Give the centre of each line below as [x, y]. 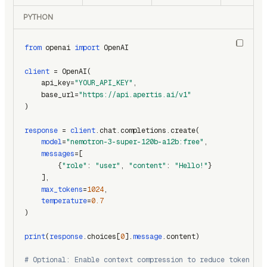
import [87, 48]
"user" [108, 165]
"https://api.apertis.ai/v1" [135, 95]
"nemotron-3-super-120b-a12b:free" [135, 142]
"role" [74, 165]
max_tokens [62, 189]
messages [58, 154]
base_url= [52, 95]
